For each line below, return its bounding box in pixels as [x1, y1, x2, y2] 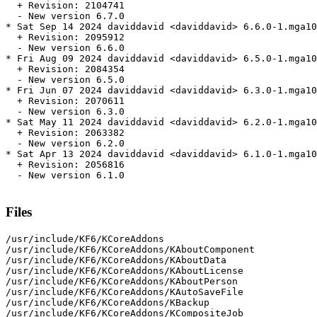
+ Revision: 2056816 [6, 159, 125, 171]
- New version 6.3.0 [6, 106, 125, 117]
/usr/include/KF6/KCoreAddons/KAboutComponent [6, 243, 255, 255]
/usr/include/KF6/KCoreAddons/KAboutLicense [6, 265, 243, 276]
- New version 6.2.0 [6, 138, 125, 149]
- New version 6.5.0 [6, 74, 125, 86]
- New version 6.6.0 [6, 42, 125, 54]
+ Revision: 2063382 [6, 127, 125, 139]
